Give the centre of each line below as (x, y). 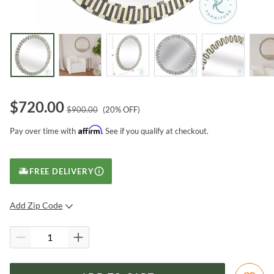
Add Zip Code (36, 205)
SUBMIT (112, 231)
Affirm (90, 129)
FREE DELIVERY (62, 171)
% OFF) (128, 109)
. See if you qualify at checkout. (155, 131)
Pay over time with (43, 131)
